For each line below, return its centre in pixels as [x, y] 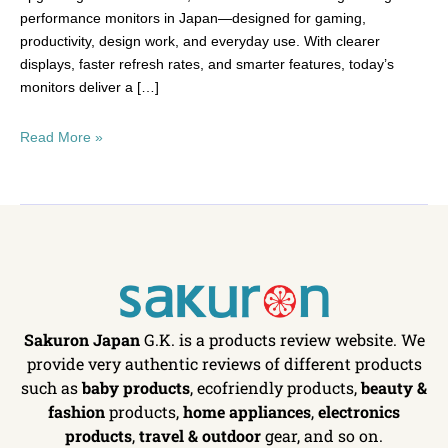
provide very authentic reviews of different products [224, 364]
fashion [76, 412]
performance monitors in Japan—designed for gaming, [193, 18]
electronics [359, 412]
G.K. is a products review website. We [282, 340]
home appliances [247, 412]
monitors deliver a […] [89, 87]
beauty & [394, 388]
